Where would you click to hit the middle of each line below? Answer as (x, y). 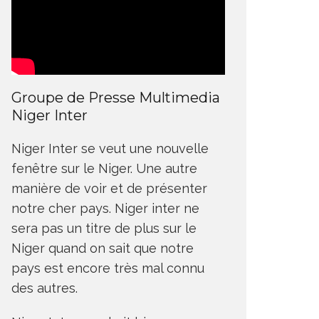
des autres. (45, 288)
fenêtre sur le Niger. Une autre (104, 168)
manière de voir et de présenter (109, 188)
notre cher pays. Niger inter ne (105, 208)
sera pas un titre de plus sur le (104, 228)
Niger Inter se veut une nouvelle (110, 148)
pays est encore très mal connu (108, 268)
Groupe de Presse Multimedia (116, 97)
